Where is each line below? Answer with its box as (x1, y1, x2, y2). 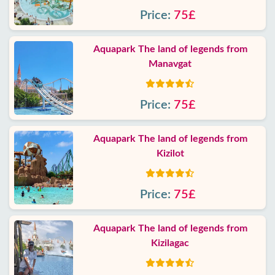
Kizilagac (151, 238, 189, 248)
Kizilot (156, 149, 184, 158)
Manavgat (149, 59, 192, 69)
